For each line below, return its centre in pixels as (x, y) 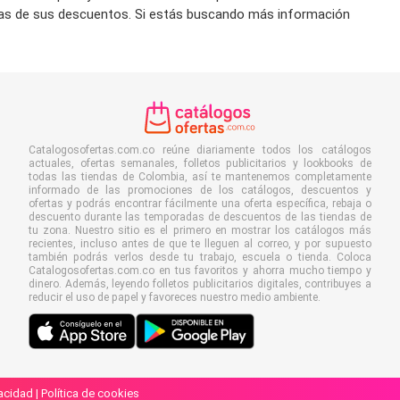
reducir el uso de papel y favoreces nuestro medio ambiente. (175, 297)
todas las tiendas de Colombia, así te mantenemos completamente (200, 177)
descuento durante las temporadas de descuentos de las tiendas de (200, 217)
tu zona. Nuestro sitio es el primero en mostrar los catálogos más (200, 230)
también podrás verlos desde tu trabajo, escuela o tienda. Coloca (200, 257)
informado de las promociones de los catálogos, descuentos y (200, 190)
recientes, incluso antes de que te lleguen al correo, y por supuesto (200, 244)
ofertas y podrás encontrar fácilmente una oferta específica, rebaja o (200, 204)
